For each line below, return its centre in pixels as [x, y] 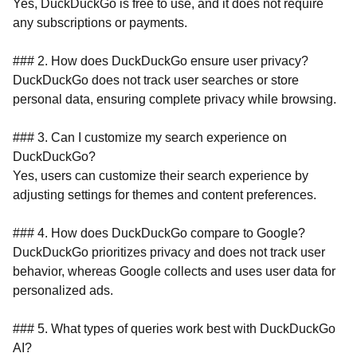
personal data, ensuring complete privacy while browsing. [175, 99]
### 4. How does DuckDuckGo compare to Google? [159, 233]
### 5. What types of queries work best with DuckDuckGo [174, 329]
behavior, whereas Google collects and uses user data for [174, 271]
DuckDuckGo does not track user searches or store [156, 80]
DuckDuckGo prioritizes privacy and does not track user [169, 252]
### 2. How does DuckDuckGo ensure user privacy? [161, 61]
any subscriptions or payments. [100, 23]
